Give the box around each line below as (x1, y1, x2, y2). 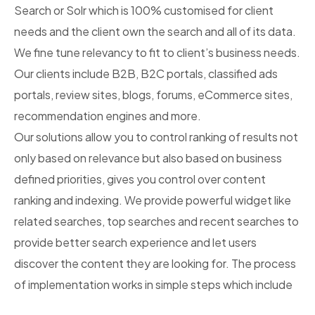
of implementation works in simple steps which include (14, 277, 292, 292)
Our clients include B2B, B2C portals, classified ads (14, 66, 278, 81)
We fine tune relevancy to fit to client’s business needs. (14, 45, 300, 60)
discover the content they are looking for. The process (14, 256, 296, 271)
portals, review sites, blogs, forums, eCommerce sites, (14, 87, 292, 102)
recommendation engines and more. (14, 108, 201, 123)
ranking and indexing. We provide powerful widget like (14, 193, 291, 207)
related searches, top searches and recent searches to (14, 214, 299, 229)
